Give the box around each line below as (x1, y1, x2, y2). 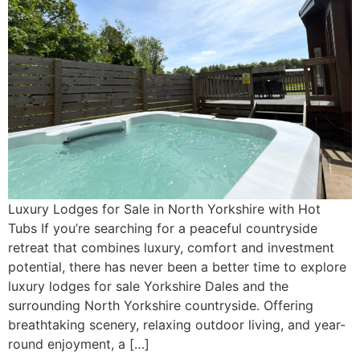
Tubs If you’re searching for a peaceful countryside (8, 220, 317, 237)
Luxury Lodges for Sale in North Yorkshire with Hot (8, 201, 321, 218)
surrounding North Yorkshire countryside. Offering (8, 297, 313, 314)
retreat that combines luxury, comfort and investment (8, 239, 334, 256)
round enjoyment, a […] (8, 336, 149, 353)
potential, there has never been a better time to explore (8, 259, 346, 276)
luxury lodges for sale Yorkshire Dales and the (8, 278, 288, 295)
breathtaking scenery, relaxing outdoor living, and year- (8, 317, 346, 333)
